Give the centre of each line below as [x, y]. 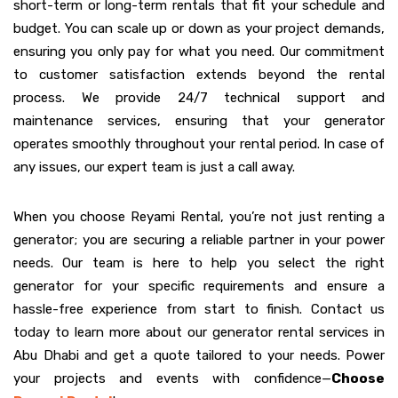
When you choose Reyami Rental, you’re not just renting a [199, 217]
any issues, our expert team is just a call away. [154, 167]
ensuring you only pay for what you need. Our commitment [199, 52]
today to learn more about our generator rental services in [199, 333]
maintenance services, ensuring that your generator [199, 121]
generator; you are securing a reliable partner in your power [199, 240]
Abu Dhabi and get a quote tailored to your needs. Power [199, 356]
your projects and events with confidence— [172, 379]
